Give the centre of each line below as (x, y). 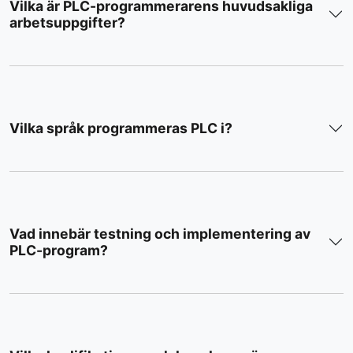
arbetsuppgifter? (67, 23)
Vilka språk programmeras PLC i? (121, 128)
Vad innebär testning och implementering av (160, 234)
